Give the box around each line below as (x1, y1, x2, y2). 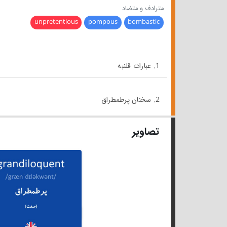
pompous (88, 17, 118, 27)
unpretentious (34, 17, 78, 27)
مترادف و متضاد (122, 3, 164, 14)
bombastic (128, 17, 160, 27)
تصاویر (132, 123, 159, 139)
